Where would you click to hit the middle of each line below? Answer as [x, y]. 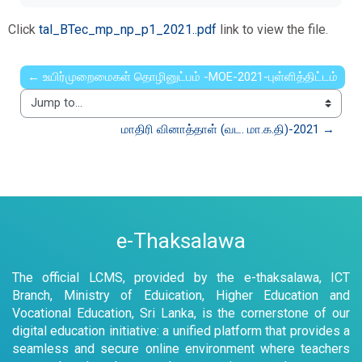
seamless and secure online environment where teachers [181, 348]
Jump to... [46, 112]
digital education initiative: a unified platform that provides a [181, 330]
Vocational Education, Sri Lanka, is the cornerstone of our [181, 313]
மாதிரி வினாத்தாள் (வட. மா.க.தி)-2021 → [228, 129]
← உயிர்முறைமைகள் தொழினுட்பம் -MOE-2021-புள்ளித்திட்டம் [183, 77]
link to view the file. [272, 29]
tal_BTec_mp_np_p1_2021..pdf [128, 29]
